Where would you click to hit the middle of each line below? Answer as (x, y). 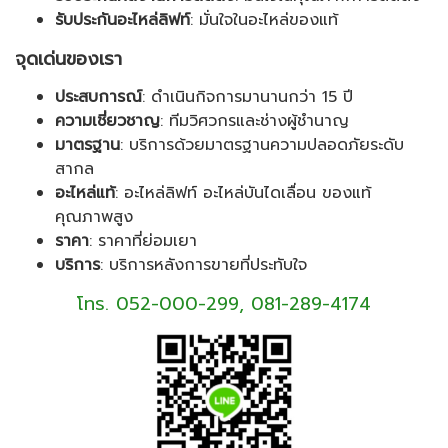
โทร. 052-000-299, (160, 303)
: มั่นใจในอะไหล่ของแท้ (264, 20)
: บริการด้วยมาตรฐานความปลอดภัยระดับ (262, 145)
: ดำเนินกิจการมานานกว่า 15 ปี (247, 97)
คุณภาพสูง (94, 217)
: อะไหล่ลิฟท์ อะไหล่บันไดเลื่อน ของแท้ (243, 193)
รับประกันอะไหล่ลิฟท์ (122, 20)
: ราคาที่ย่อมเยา (143, 241)
